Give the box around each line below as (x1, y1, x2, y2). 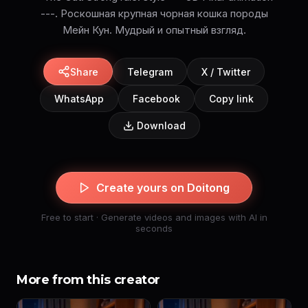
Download (136, 120, 186, 132)
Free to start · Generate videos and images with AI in (41, 212, 267, 223)
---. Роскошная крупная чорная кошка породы (40, 7, 268, 21)
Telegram (127, 65, 173, 78)
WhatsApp (54, 93, 104, 105)
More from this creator (16, 272, 161, 288)
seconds (135, 223, 173, 234)
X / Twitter (201, 65, 250, 78)
